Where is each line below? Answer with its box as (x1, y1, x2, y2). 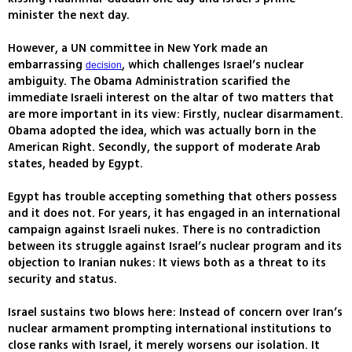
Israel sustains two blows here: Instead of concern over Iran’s (8, 304, 343, 321)
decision (86, 60, 122, 71)
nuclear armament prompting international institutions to (8, 321, 332, 338)
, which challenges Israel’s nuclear (122, 57, 304, 74)
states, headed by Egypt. (8, 156, 143, 173)
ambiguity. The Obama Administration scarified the (8, 73, 290, 90)
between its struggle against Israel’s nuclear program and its (8, 238, 342, 255)
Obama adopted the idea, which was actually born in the (8, 123, 316, 140)
